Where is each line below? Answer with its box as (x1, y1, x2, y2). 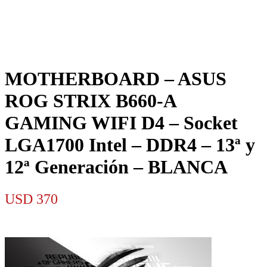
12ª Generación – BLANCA (5, 156, 228, 178)
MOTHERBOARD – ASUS (5, 68, 226, 90)
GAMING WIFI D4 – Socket (5, 112, 238, 134)
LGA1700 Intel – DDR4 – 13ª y (5, 134, 255, 156)
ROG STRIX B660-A (5, 90, 176, 112)
